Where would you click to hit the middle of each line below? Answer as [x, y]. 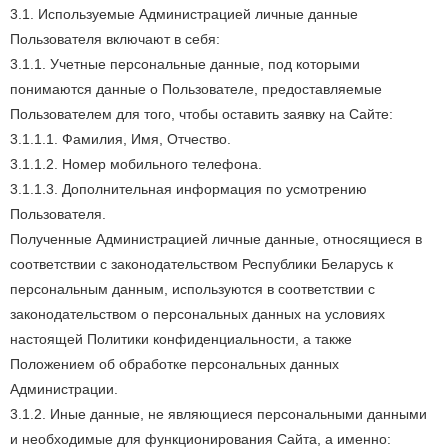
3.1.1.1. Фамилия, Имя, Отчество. [120, 139]
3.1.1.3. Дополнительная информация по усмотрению [188, 189]
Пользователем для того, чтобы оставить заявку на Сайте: [201, 114]
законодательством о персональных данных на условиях [197, 314]
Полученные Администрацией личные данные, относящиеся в [216, 239]
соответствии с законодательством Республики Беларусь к [201, 264]
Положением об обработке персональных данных [174, 364]
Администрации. [64, 389]
